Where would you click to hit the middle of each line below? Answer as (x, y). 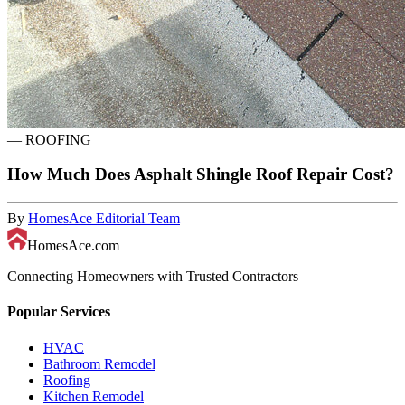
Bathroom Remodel (99, 363)
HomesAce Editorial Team (104, 219)
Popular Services (59, 312)
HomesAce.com (74, 246)
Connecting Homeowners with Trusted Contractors (153, 277)
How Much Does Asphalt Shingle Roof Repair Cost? (201, 174)
